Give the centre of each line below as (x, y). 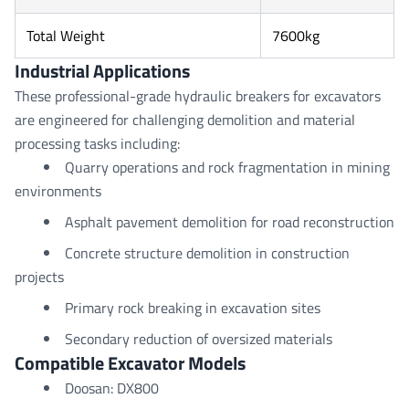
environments (58, 191)
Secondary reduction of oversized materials (199, 339)
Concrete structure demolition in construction (207, 253)
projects (39, 277)
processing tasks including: (97, 143)
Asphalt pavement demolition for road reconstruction (230, 222)
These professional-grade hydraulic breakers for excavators (198, 96)
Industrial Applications (102, 71)
